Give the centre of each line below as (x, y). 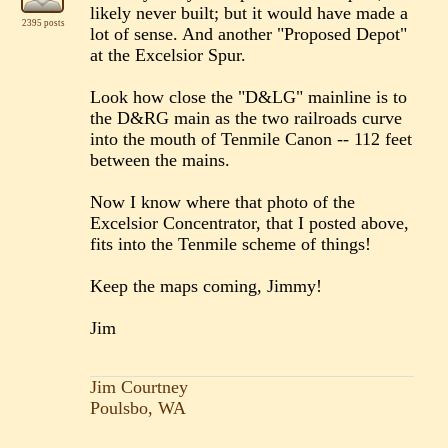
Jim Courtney (139, 387)
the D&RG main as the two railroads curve (246, 118)
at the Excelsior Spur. (168, 55)
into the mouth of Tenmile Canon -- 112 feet (251, 139)
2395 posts (43, 23)
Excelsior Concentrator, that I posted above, (250, 223)
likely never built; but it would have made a (249, 13)
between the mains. (160, 160)
